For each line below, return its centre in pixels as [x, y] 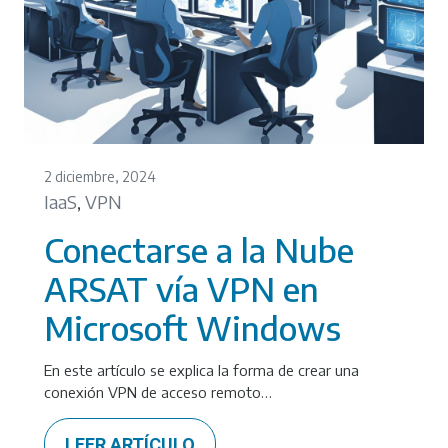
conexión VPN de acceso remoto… [158, 392]
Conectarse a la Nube [199, 249]
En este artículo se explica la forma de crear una [201, 370]
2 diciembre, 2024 [100, 176]
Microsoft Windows [192, 327]
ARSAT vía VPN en [181, 288]
